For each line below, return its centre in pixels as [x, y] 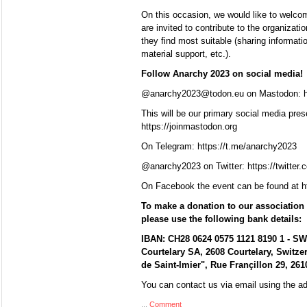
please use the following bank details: [221, 219]
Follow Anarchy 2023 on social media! [222, 74]
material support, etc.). [186, 54]
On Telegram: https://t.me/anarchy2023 [219, 146]
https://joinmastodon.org [189, 126]
